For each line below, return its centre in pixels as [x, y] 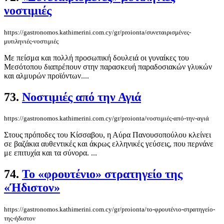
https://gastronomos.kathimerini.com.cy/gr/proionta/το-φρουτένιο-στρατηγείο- [109, 209]
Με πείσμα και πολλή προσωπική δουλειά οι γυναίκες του [96, 57]
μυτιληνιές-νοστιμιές [31, 41]
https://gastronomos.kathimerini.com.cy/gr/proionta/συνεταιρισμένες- [97, 32]
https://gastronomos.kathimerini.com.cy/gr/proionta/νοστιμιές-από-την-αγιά [106, 118]
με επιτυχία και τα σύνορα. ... [50, 153]
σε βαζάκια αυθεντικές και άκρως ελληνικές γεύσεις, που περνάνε [109, 144]
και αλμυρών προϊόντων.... [46, 75]
